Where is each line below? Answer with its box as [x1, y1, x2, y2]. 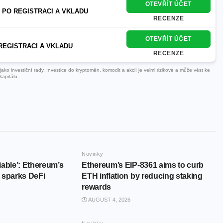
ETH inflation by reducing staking [82, 172, 203, 181]
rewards [82, 183, 111, 192]
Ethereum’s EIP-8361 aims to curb [82, 161, 204, 170]
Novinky [82, 151, 104, 157]
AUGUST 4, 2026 [87, 197, 131, 203]
